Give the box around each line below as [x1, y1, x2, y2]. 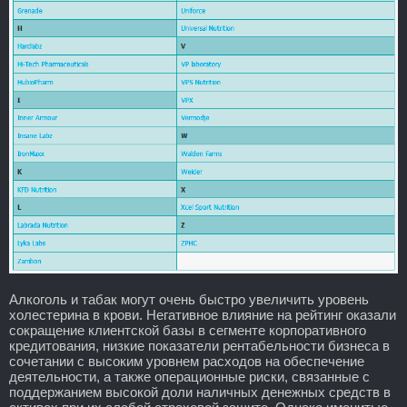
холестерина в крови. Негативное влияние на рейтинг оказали [9, 306, 396, 323]
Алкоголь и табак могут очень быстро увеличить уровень [9, 291, 369, 307]
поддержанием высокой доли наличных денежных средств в [9, 383, 391, 400]
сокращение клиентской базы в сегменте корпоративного [9, 322, 366, 338]
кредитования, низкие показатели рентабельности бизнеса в [9, 337, 390, 353]
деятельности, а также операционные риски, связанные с [9, 368, 370, 384]
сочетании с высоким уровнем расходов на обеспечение [9, 352, 364, 369]
